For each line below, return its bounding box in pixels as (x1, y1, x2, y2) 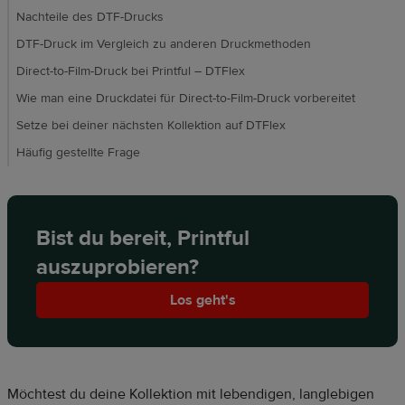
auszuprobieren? (36, 253, 199, 282)
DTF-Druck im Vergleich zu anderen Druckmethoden (16, 36, 311, 53)
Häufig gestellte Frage (16, 145, 140, 162)
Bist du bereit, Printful (36, 224, 250, 253)
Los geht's (169, 291, 236, 310)
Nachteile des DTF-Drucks (16, 9, 164, 26)
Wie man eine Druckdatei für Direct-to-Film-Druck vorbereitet (16, 90, 355, 108)
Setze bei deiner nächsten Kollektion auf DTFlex (16, 118, 286, 135)
